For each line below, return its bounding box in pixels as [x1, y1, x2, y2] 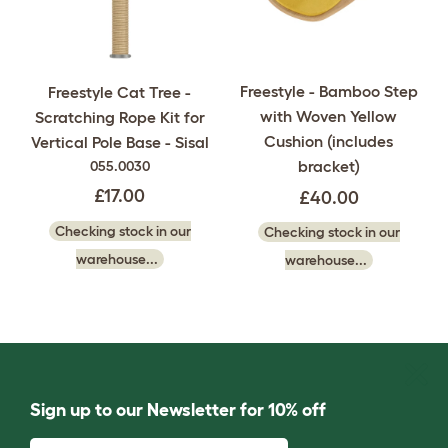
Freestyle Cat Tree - [48, 82, 191, 101]
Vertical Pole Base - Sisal [30, 132, 209, 151]
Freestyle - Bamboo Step [239, 81, 418, 100]
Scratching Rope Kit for [34, 107, 205, 126]
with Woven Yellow [260, 106, 397, 125]
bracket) [297, 156, 360, 175]
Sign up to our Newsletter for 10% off [30, 399, 326, 420]
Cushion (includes [264, 131, 393, 150]
